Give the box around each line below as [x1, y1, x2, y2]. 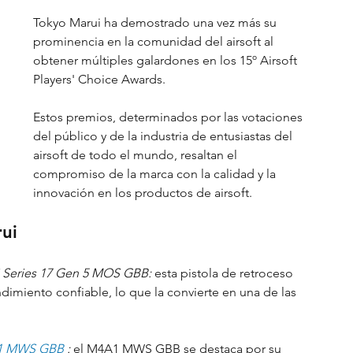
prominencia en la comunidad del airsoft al [33, 34, 277, 49]
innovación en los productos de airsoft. [33, 185, 252, 200]
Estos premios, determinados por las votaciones [33, 110, 306, 124]
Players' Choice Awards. [33, 72, 165, 87]
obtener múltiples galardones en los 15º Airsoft [33, 53, 300, 68]
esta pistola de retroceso [151, 266, 296, 281]
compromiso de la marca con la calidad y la [33, 166, 279, 181]
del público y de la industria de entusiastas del [33, 128, 295, 143]
